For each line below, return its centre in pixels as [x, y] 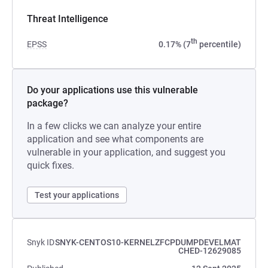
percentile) [219, 44]
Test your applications [77, 195]
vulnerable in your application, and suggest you [126, 152]
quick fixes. [51, 165]
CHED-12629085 [210, 251]
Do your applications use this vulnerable [112, 90]
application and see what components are [115, 139]
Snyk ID [41, 242]
